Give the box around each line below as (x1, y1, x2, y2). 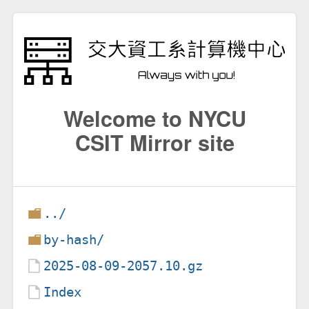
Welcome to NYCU (63, 102, 246, 133)
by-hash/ (43, 231, 105, 248)
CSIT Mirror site (74, 126, 235, 157)
